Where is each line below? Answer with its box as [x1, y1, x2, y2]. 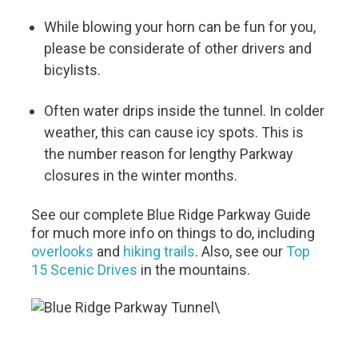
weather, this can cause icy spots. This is [44, 124, 304, 141]
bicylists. [44, 62, 101, 78]
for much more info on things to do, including [31, 225, 316, 241]
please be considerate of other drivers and [44, 40, 312, 57]
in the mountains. [137, 261, 251, 278]
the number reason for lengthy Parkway [44, 145, 294, 162]
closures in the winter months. [44, 167, 238, 184]
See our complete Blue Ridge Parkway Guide [31, 206, 312, 223]
